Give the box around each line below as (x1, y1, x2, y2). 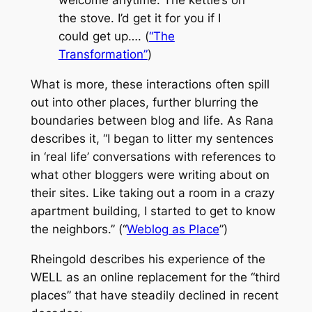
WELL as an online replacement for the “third (30, 270, 281, 284)
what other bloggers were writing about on (30, 168, 270, 182)
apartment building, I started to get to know (30, 204, 276, 219)
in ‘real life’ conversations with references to (30, 150, 276, 164)
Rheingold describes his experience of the (30, 251, 265, 266)
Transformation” (58, 47, 148, 62)
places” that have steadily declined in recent (30, 288, 279, 302)
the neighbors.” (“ (30, 222, 127, 237)
